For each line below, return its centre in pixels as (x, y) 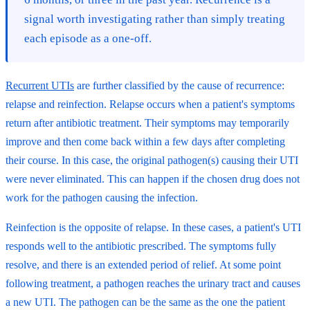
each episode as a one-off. (88, 38)
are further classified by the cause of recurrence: (179, 85)
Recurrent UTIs (40, 85)
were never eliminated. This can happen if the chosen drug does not (153, 179)
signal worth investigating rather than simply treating (155, 19)
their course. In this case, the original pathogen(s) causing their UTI (152, 160)
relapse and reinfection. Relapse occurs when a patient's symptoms (150, 104)
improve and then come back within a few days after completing (145, 141)
